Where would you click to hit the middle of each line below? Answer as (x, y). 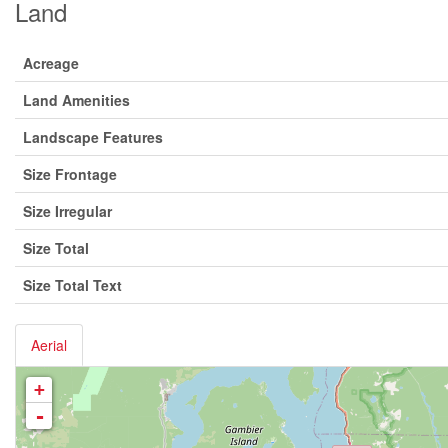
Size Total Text (72, 285)
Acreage (51, 63)
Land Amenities (76, 100)
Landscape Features (93, 137)
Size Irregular (67, 211)
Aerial (49, 345)
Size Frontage (70, 174)
